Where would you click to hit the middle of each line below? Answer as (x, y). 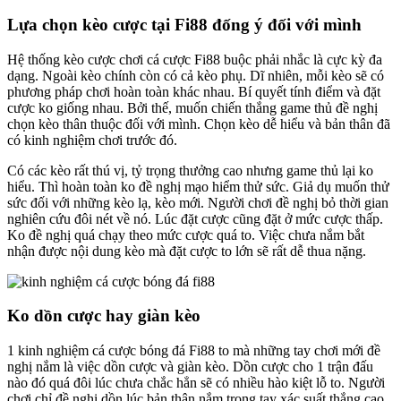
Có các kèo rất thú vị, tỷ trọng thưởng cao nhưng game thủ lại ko (190, 170)
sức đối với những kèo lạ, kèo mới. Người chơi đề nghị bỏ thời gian (198, 202)
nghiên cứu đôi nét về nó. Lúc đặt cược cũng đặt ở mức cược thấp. (195, 218)
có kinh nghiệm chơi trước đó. (92, 140)
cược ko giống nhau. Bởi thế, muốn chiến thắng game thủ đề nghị (192, 107)
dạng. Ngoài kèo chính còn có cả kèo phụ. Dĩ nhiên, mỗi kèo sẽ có (196, 75)
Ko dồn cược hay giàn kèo (104, 316)
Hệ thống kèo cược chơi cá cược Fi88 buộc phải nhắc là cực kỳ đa (195, 59)
